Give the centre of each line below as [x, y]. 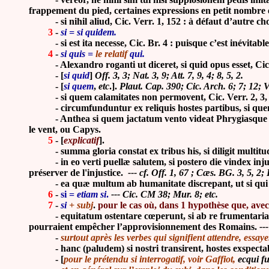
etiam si [92, 195]
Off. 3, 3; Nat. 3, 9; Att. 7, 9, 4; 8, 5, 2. [169, 76]
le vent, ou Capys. [65, 130]
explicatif [81, 141]
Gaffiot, [222, 259]
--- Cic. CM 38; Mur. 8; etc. [165, 195]
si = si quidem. [89, 32]
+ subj [81, 205]
